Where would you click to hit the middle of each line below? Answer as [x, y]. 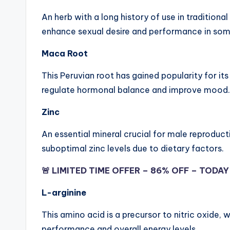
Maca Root [65, 54]
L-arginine [64, 193]
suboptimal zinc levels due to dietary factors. [133, 149]
